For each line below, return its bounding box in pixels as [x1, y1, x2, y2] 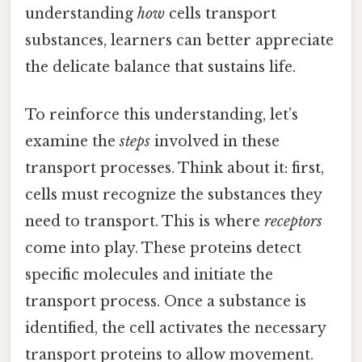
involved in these [150, 132, 280, 150]
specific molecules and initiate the [25, 265, 273, 284]
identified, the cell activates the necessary [25, 318, 326, 337]
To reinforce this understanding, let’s [25, 105, 298, 124]
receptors [264, 212, 322, 230]
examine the [25, 132, 120, 150]
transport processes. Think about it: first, [25, 158, 324, 177]
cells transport [165, 4, 276, 23]
